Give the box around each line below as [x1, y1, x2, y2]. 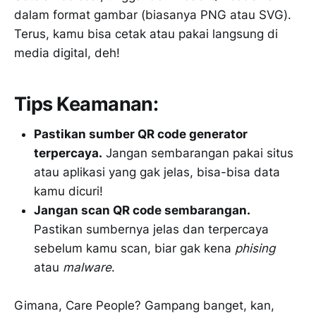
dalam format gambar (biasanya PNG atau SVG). [14, 7, 291, 22]
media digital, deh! [14, 45, 120, 60]
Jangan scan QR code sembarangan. [34, 202, 250, 217]
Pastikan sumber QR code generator [34, 126, 248, 141]
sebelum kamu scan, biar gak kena [34, 241, 235, 255]
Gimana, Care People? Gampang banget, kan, [14, 298, 274, 312]
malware [63, 260, 111, 274]
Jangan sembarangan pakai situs [102, 145, 293, 160]
